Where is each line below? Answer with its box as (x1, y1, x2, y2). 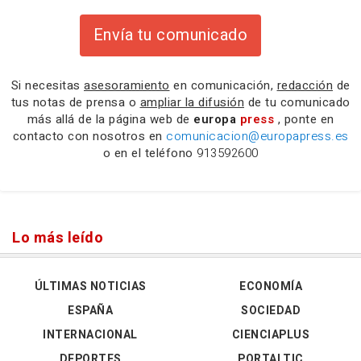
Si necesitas (10, 77, 84, 94)
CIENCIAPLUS (231, 326, 310, 343)
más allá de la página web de (27, 110, 193, 128)
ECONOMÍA (239, 278, 302, 295)
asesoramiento (84, 77, 170, 94)
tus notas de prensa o (10, 93, 140, 111)
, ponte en (277, 110, 334, 128)
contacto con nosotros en (12, 127, 166, 145)
